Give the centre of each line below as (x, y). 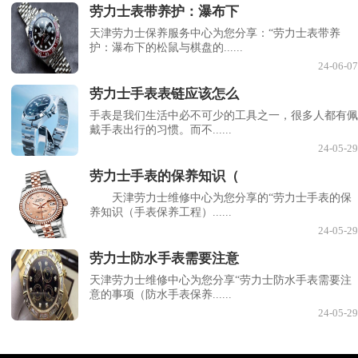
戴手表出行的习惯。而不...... (161, 130)
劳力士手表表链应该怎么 (164, 94)
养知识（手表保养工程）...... (161, 212)
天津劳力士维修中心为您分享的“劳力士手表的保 (221, 197)
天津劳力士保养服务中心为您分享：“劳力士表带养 (215, 34)
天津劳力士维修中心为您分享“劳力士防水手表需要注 (221, 280)
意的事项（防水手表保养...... (161, 294)
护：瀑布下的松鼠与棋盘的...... (166, 48)
